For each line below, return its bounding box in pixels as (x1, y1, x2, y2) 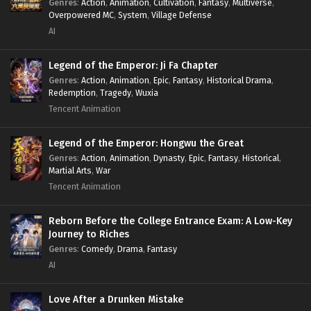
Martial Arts (49, 165, 92, 176)
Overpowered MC (49, 9, 114, 20)
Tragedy (100, 87, 131, 98)
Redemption (49, 87, 96, 98)
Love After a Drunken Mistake (49, 293, 183, 305)
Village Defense (151, 9, 212, 20)
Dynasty (153, 152, 185, 163)
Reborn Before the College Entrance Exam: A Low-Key (49, 215, 292, 227)
